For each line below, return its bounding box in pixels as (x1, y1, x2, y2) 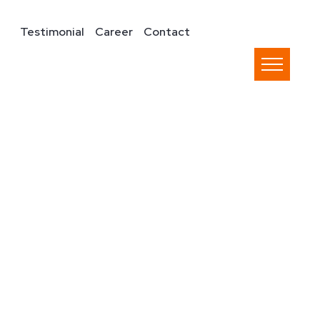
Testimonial (20, 24, 85, 39)
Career (95, 24, 134, 39)
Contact (144, 24, 191, 39)
